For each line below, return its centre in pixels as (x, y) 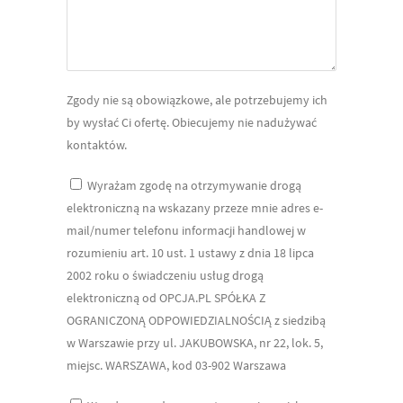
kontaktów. (97, 144)
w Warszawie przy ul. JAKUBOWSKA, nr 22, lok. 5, (195, 342)
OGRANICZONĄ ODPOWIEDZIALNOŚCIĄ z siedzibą (196, 320)
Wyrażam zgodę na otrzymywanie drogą (194, 185)
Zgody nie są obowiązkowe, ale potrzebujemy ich (197, 99)
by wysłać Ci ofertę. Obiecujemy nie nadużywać (192, 122)
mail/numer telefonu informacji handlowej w (186, 230)
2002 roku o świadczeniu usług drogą (165, 275)
